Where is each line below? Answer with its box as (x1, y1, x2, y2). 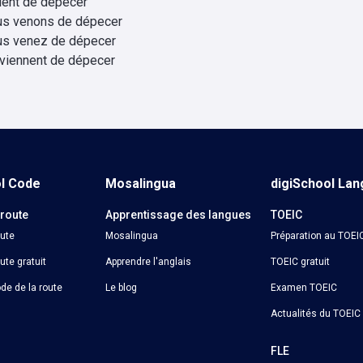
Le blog (105, 282, 138, 293)
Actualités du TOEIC (270, 308, 361, 319)
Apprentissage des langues (105, 208, 252, 221)
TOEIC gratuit (270, 256, 330, 267)
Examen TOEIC (270, 282, 337, 293)
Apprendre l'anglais (105, 256, 192, 267)
